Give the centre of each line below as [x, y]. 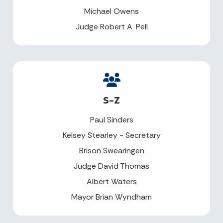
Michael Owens [111, 11]
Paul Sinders [111, 120]
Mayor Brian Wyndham [111, 197]
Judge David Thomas [111, 166]
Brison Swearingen [111, 151]
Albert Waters [111, 182]
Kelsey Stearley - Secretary [111, 135]
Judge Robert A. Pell [111, 27]
